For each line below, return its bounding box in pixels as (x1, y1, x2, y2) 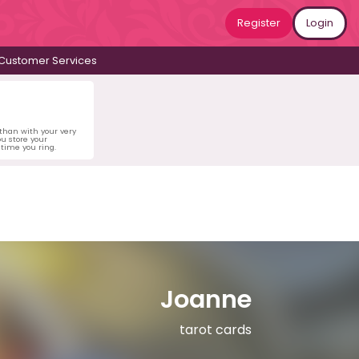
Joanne (160, 282, 252, 317)
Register (237, 15, 280, 30)
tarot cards (179, 321, 252, 340)
